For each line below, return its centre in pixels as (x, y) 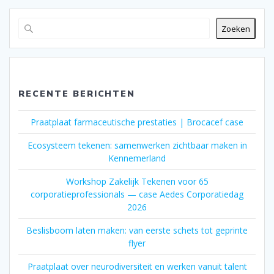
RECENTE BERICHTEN (77, 94)
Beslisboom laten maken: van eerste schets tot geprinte (137, 231)
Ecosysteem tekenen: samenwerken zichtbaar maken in (137, 146)
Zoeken (236, 28)
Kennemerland (137, 158)
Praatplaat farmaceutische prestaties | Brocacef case (137, 122)
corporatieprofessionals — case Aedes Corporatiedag (137, 194)
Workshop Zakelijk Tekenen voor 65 (137, 182)
